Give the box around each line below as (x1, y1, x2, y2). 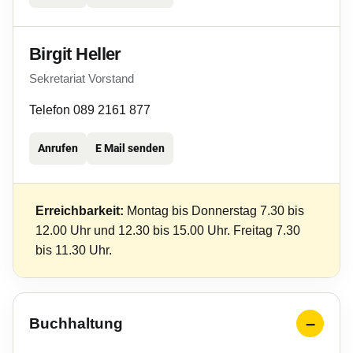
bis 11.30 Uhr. (35, 243, 112, 257)
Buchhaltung (29, 314, 123, 332)
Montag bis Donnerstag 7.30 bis (124, 204, 304, 217)
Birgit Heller (29, 44, 121, 64)
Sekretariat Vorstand (29, 72, 134, 85)
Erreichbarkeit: (35, 204, 124, 217)
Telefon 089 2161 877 (29, 103, 150, 117)
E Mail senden (95, 142, 165, 154)
